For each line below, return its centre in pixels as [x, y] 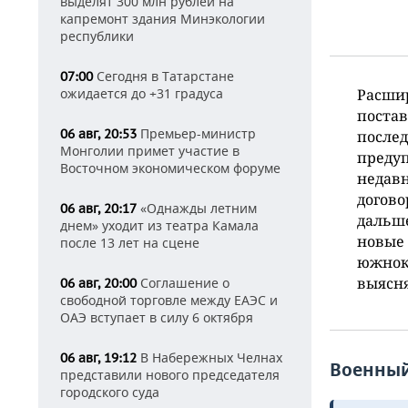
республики [97, 36]
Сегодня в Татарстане [163, 76]
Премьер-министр [196, 133]
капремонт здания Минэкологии [163, 19]
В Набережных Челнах [209, 357]
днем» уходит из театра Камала [159, 225]
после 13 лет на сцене [130, 243]
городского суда [110, 392]
